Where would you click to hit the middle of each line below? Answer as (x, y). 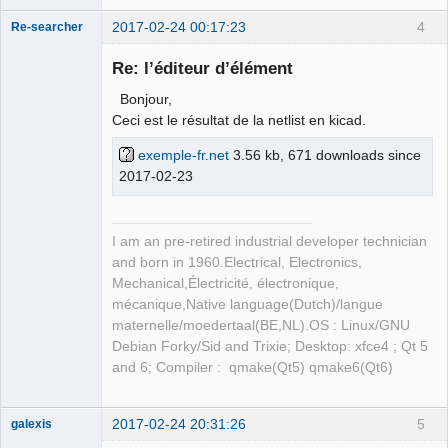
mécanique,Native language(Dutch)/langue (247, 304)
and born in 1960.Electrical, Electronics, (237, 262)
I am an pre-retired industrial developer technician (269, 241)
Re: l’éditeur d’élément (202, 68)
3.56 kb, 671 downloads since (325, 154)
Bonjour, (142, 99)
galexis (31, 423)
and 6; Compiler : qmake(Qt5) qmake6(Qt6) (252, 367)
